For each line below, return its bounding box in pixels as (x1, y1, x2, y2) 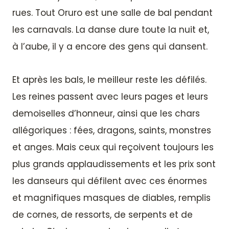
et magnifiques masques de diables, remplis (12, 191, 211, 204)
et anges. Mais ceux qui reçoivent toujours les (12, 141, 214, 153)
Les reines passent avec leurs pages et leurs (12, 90, 208, 103)
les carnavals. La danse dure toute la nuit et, (12, 23, 209, 36)
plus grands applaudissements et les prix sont (12, 157, 216, 170)
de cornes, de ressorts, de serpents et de (12, 208, 193, 221)
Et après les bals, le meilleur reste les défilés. (12, 73, 207, 86)
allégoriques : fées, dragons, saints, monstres (12, 124, 211, 136)
